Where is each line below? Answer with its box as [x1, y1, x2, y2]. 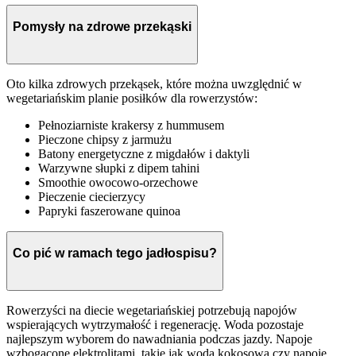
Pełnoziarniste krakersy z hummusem [38, 118, 224, 133]
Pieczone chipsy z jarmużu [38, 133, 172, 147]
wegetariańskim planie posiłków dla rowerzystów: [6, 91, 257, 106]
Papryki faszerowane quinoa [38, 204, 180, 219]
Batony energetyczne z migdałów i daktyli [38, 147, 250, 161]
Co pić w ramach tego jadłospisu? [13, 246, 217, 260]
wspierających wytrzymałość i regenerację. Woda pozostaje [6, 318, 304, 332]
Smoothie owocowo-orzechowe [38, 176, 198, 190]
